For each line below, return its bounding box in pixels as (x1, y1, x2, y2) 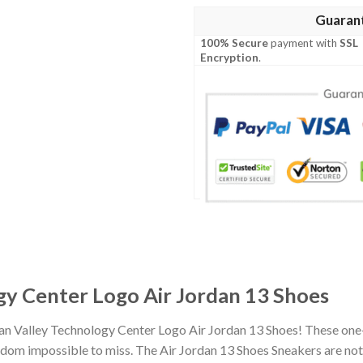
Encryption (200, 51, 259, 65)
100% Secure (200, 36, 269, 50)
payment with (268, 36, 340, 50)
